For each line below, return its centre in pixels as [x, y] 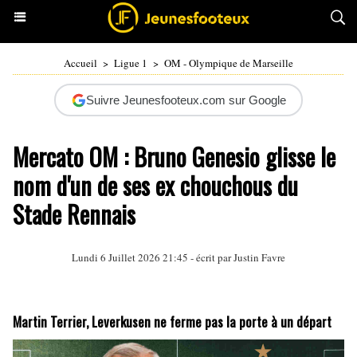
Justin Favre [259, 257]
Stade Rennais [74, 214]
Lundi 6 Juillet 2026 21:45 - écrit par [153, 257]
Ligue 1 [131, 63]
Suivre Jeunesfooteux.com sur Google [186, 100]
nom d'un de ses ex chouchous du [155, 185]
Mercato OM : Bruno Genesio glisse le [174, 157]
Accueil [80, 63]
